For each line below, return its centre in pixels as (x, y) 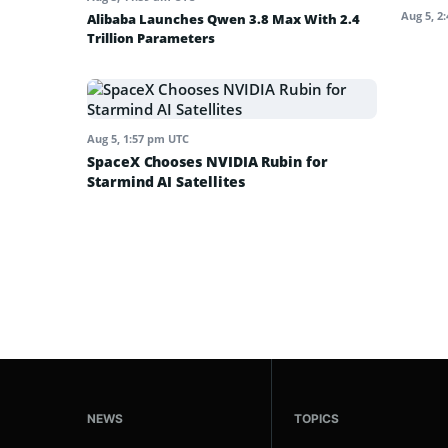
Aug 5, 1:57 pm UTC (138, 139)
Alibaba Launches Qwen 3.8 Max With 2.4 (223, 19)
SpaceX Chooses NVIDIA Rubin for (207, 162)
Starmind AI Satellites (166, 182)
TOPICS (316, 419)
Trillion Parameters (151, 38)
